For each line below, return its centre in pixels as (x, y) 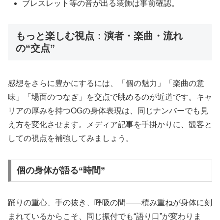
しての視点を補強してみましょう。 (71, 138)
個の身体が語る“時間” (61, 171)
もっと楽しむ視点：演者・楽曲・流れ (99, 36)
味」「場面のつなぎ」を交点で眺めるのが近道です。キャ (110, 97)
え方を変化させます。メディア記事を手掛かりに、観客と (110, 124)
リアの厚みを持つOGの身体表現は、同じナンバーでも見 (108, 110)
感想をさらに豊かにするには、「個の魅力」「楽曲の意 (106, 83)
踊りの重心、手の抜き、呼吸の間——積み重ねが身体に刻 (110, 203)
